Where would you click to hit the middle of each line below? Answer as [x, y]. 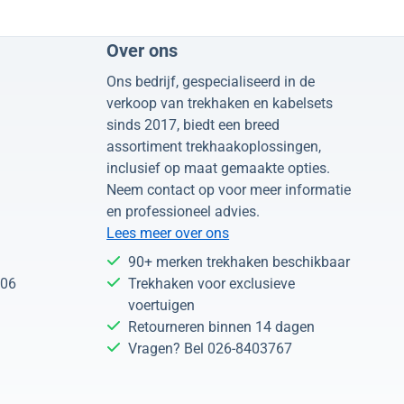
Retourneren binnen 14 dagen [222, 326]
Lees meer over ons [168, 233]
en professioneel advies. [184, 211]
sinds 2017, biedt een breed [193, 124]
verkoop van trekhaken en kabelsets [220, 103]
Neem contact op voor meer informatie [229, 189]
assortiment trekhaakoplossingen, [214, 146]
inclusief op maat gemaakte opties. [219, 168]
